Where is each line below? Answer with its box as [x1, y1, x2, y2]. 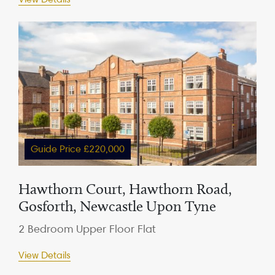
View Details [18, 249, 71, 261]
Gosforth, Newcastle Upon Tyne [18, 197, 216, 215]
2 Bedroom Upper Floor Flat [18, 222, 156, 235]
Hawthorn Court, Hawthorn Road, [18, 180, 232, 198]
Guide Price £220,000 [31, 143, 125, 155]
